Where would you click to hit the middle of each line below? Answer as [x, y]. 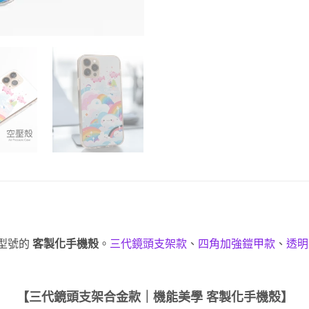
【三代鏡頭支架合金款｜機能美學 [111, 297]
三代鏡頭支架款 [148, 243]
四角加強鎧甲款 [237, 243]
